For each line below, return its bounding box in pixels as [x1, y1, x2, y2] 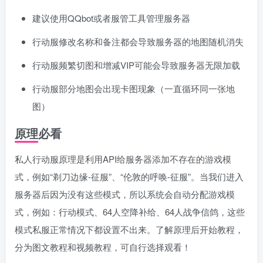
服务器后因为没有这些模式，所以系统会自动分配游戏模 [15, 188, 235, 200]
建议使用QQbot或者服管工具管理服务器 [32, 12, 190, 24]
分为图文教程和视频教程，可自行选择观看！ [15, 241, 191, 253]
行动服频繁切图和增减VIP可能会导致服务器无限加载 [32, 59, 240, 71]
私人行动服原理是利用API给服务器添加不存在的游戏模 [15, 153, 231, 165]
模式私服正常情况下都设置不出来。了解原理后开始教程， [15, 223, 244, 235]
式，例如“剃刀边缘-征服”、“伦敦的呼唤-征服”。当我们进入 [15, 170, 244, 183]
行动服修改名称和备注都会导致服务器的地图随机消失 [32, 35, 244, 48]
